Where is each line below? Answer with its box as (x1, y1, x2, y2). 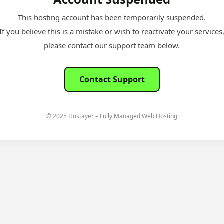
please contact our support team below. (44, 40, 180, 50)
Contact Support (79, 73, 145, 85)
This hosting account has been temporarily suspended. (18, 12, 206, 22)
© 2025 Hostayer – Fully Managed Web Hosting (46, 111, 177, 120)
